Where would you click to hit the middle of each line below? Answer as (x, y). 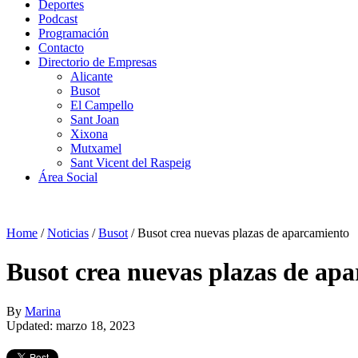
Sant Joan (95, 119)
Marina (43, 311)
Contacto (61, 48)
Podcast (58, 19)
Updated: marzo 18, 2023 (71, 325)
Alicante (91, 76)
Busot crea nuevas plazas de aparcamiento (243, 233)
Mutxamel (96, 148)
